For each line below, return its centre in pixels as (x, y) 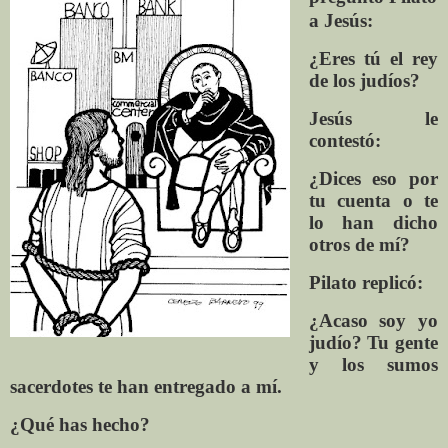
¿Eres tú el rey (373, 59)
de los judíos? (364, 81)
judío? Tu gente (373, 342)
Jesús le (373, 119)
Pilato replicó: (365, 282)
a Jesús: (340, 20)
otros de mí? (359, 245)
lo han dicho (373, 223)
